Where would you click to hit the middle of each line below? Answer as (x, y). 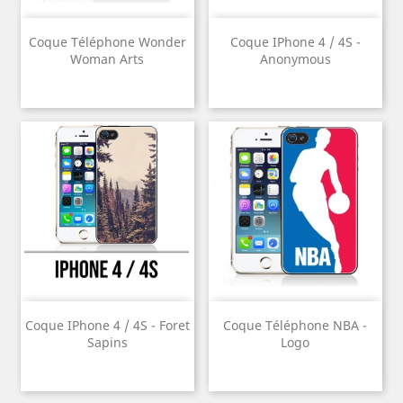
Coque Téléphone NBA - (296, 326)
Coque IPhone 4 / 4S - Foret (107, 326)
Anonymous (295, 59)
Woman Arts (107, 59)
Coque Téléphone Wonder (107, 42)
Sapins (107, 343)
